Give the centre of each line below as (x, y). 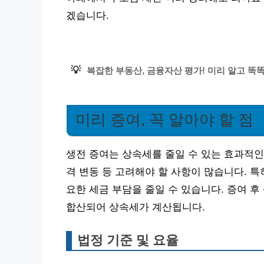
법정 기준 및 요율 (128, 240)
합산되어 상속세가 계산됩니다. (136, 207)
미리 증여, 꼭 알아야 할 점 (164, 120)
